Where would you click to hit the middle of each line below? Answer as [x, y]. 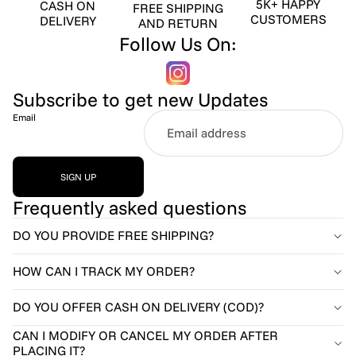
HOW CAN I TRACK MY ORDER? [104, 271]
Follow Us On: [178, 43]
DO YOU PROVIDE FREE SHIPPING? [113, 236]
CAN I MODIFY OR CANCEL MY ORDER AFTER [145, 335]
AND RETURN [178, 23]
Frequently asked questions [130, 207]
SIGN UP [78, 176]
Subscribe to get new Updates [140, 99]
